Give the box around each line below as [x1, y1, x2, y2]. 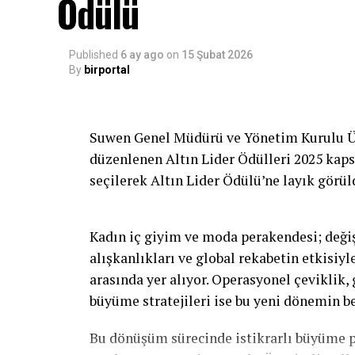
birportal [84, 63, 130, 76]
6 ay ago [120, 48, 164, 61]
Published [69, 48, 118, 61]
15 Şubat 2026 [181, 48, 253, 61]
